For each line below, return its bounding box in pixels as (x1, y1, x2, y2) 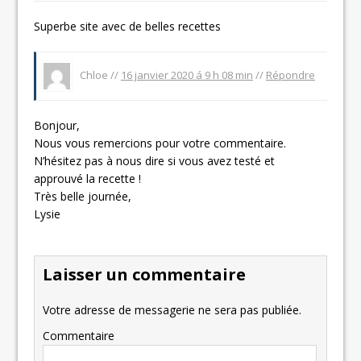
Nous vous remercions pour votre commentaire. (34, 135, 287, 151)
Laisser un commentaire (43, 263, 247, 285)
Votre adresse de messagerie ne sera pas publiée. (43, 301, 302, 317)
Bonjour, (34, 117, 81, 133)
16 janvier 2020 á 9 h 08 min (120, 67, 253, 82)
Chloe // (77, 67, 121, 82)
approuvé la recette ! (34, 170, 142, 186)
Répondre (265, 67, 315, 82)
